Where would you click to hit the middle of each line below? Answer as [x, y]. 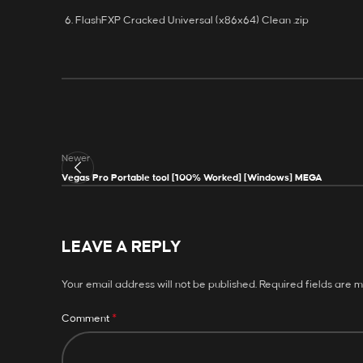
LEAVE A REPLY [122, 247]
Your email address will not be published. [159, 284]
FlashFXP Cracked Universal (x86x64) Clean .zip [192, 20]
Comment [87, 318]
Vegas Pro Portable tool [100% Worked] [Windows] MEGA [192, 178]
